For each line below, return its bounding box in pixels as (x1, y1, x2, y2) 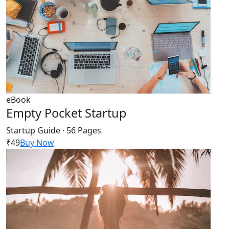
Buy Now (20, 137, 54, 149)
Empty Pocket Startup (6, 105, 126, 122)
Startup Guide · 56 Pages (6, 125, 101, 136)
